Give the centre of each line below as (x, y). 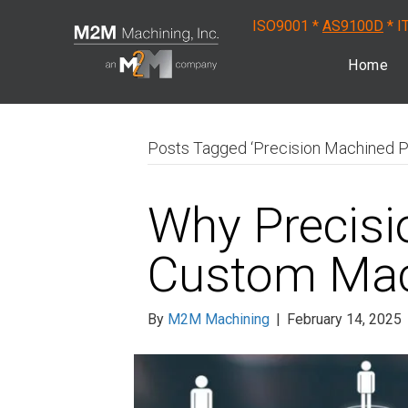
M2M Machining (219, 319)
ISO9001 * (287, 26)
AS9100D (352, 26)
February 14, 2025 (344, 319)
